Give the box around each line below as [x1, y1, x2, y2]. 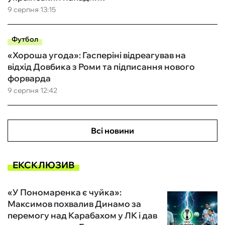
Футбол [12, 35, 38, 44]
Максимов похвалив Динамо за [8, 198, 141, 209]
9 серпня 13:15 [8, 5, 56, 15]
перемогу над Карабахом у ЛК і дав [8, 210, 157, 221]
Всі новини [91, 126, 134, 136]
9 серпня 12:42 [8, 86, 57, 95]
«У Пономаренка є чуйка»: [8, 187, 122, 198]
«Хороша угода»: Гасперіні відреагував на [8, 50, 186, 61]
